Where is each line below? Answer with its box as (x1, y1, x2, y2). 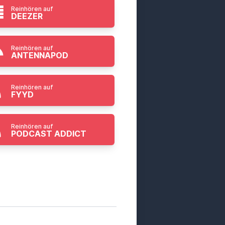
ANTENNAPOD (11, 50, 69, 60)
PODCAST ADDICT (11, 129, 87, 139)
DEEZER (11, 11, 43, 21)
